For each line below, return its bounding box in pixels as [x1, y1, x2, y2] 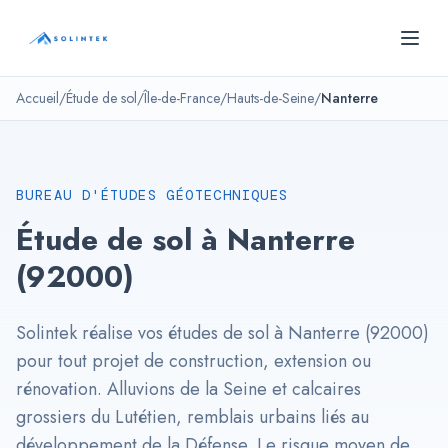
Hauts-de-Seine [227, 88, 314, 108]
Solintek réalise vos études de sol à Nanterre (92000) [16, 320, 429, 346]
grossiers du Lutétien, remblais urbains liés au [16, 404, 369, 430]
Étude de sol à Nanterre [16, 218, 355, 261]
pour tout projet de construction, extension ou [16, 348, 371, 374]
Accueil [16, 88, 59, 108]
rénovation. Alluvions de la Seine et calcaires [16, 376, 361, 402]
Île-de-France [144, 88, 220, 108]
